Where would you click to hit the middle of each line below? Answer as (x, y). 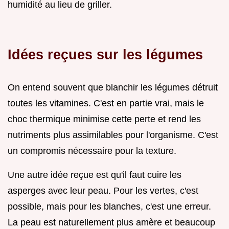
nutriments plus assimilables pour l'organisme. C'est (113, 135)
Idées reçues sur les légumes (105, 55)
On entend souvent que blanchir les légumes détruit (113, 88)
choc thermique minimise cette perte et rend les (104, 119)
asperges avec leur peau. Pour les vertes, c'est (103, 191)
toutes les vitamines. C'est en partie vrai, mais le (106, 104)
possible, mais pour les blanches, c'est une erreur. (109, 207)
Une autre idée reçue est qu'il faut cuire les (95, 175)
